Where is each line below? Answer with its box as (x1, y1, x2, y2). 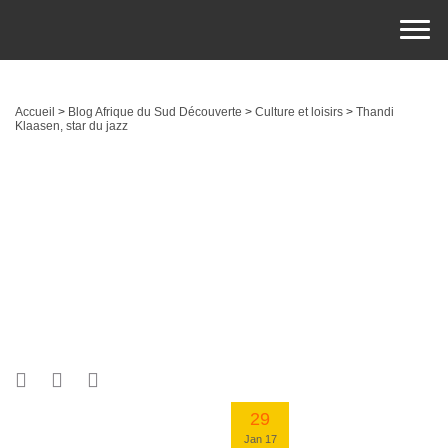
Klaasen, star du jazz (15, 119, 128, 133)
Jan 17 (243, 433, 277, 446)
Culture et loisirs (255, 105, 343, 119)
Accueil (15, 105, 55, 119)
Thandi (356, 105, 394, 119)
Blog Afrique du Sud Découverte (68, 105, 242, 119)
